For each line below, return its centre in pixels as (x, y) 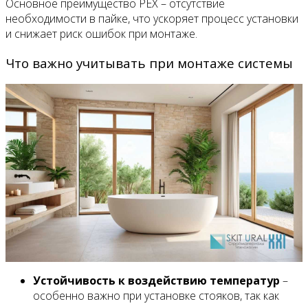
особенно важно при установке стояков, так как (156, 296)
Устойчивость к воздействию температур (156, 281)
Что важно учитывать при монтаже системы (149, 63)
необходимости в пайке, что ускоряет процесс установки (152, 18)
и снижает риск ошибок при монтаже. (101, 33)
